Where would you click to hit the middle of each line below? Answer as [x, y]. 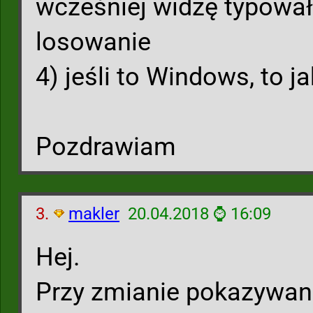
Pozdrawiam [106, 147]
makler [94, 214]
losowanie [93, 42]
